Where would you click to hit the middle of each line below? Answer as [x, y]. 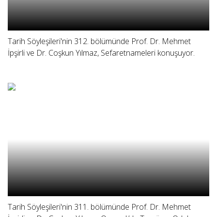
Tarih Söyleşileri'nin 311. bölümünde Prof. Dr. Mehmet [99, 207]
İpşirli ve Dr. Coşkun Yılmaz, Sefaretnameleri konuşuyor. [101, 53]
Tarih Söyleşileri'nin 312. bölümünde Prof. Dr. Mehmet [99, 41]
